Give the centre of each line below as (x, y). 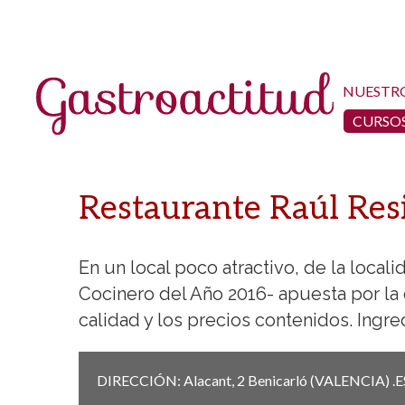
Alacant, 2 (214, 380)
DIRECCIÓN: (140, 380)
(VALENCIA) (350, 380)
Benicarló (278, 380)
